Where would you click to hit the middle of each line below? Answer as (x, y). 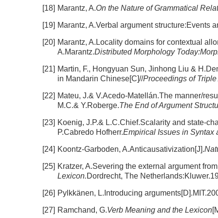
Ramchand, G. (82, 210)
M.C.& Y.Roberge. (88, 105)
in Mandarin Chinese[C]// (100, 79)
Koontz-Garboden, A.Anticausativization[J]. (131, 149)
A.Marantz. (76, 52)
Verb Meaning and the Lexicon (160, 210)
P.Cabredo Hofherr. (90, 132)
